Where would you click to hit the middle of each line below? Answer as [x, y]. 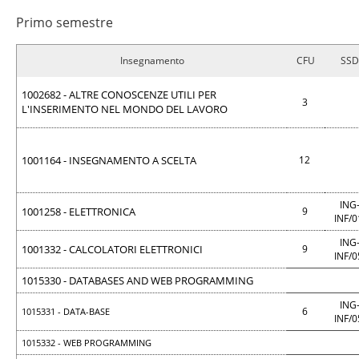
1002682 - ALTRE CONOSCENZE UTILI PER [119, 95]
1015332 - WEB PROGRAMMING [87, 343]
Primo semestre [65, 22]
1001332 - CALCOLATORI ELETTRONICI [112, 249]
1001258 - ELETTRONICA [79, 212]
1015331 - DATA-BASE [66, 311]
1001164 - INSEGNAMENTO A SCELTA [109, 160]
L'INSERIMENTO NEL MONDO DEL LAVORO [125, 109]
